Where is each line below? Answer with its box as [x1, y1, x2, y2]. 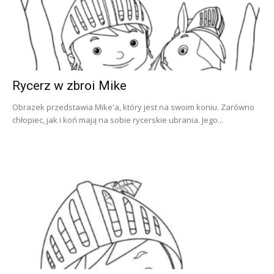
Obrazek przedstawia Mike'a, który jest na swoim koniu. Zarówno [12, 101, 254, 113]
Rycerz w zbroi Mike [12, 78, 127, 93]
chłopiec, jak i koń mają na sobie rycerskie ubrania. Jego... [12, 114, 223, 125]
